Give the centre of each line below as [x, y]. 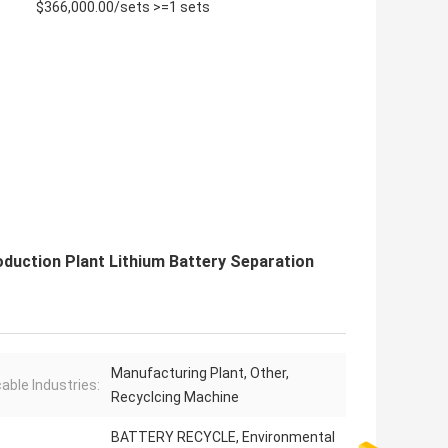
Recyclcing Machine [175, 397]
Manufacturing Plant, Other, [200, 373]
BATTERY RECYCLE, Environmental [223, 437]
